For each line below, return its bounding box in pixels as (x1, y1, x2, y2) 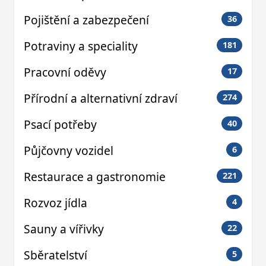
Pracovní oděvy (24, 64, 106, 80)
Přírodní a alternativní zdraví (24, 90, 178, 106)
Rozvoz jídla (24, 194, 87, 211)
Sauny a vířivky (24, 220, 104, 237)
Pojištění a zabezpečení (24, 11, 149, 28)
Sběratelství (24, 246, 87, 263)
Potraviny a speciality (24, 37, 138, 54)
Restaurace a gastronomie (24, 168, 166, 185)
